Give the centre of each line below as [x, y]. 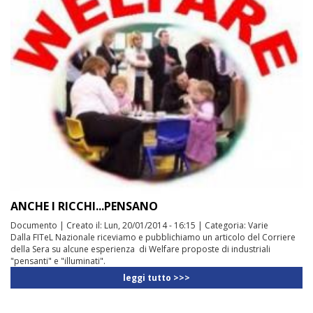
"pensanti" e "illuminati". [58, 261]
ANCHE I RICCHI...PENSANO [84, 206]
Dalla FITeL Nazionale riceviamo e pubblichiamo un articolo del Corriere [153, 237]
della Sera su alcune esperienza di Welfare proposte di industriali [140, 249]
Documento [34, 225]
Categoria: [226, 225]
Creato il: [85, 225]
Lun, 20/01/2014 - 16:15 [150, 225]
